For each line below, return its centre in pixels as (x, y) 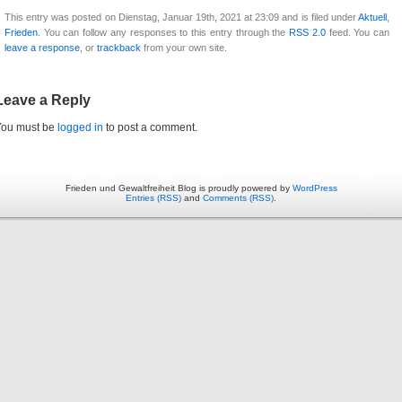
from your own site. (184, 48)
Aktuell (372, 17)
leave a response (42, 48)
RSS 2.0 (307, 33)
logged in (80, 128)
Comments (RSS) (238, 198)
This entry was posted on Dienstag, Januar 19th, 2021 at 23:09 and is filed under (181, 17)
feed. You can (358, 33)
